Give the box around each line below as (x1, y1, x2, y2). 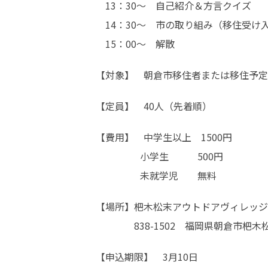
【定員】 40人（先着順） (96, 99, 212, 113)
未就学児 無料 (96, 168, 217, 182)
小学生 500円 (96, 149, 223, 163)
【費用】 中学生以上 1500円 (96, 130, 232, 144)
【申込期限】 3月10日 (96, 249, 198, 264)
